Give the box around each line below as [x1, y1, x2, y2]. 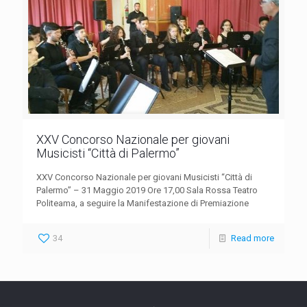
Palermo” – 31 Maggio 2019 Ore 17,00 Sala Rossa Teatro [36, 185, 258, 196]
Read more [231, 233, 274, 244]
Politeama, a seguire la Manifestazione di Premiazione [36, 198, 249, 209]
